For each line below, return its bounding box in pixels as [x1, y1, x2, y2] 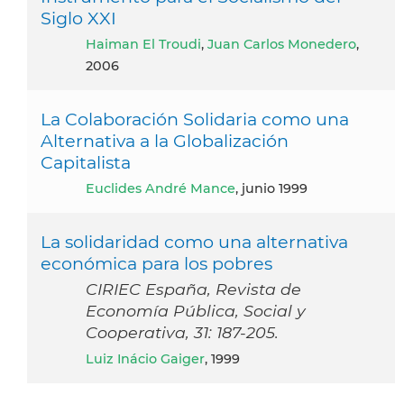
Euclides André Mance [95, 179, 235, 197]
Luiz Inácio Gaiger [94, 350, 205, 367]
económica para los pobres [41, 252, 272, 274]
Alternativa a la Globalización [41, 129, 289, 151]
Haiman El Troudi [96, 35, 201, 52]
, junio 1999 [235, 179, 308, 197]
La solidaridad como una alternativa [41, 230, 348, 252]
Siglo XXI [41, 6, 116, 29]
